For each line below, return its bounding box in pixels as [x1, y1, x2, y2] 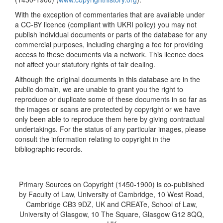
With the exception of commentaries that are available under [15, 9, 205, 19]
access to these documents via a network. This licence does [15, 49, 204, 59]
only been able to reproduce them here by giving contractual [15, 113, 205, 124]
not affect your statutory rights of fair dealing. [15, 59, 155, 69]
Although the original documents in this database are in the [15, 74, 200, 84]
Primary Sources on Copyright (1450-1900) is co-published [19, 179, 204, 189]
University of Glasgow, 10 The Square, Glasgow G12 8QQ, [19, 209, 204, 219]
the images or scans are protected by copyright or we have [15, 104, 200, 114]
